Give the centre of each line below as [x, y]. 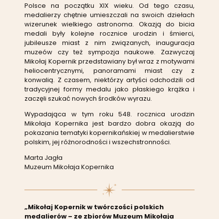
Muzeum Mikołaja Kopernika [69, 167]
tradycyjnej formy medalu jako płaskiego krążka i [109, 89]
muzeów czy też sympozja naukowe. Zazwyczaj [109, 52]
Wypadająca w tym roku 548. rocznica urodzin [109, 114]
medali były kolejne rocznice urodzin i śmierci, [109, 33]
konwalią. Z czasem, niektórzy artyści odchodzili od [109, 80]
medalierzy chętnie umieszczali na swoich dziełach [109, 15]
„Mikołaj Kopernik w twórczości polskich [94, 207]
